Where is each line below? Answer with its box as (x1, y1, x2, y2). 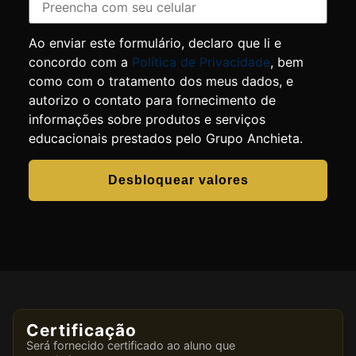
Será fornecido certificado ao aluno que (26, 338, 235, 352)
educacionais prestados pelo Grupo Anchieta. (29, 130, 303, 147)
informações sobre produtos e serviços (29, 111, 265, 128)
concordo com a (29, 54, 132, 71)
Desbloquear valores (107, 172, 249, 187)
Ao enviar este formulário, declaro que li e (29, 35, 281, 52)
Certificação (26, 319, 137, 340)
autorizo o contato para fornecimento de (29, 92, 276, 109)
